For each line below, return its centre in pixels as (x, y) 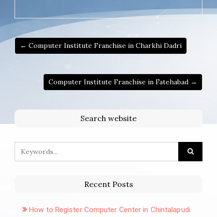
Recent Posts (108, 184)
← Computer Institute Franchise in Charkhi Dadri (101, 45)
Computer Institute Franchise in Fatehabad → (123, 82)
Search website (108, 118)
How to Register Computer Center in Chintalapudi (110, 209)
